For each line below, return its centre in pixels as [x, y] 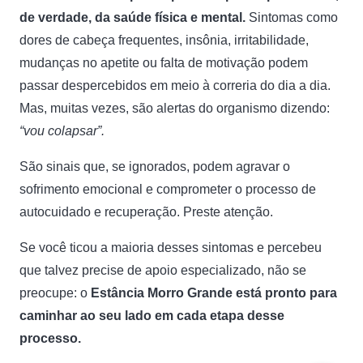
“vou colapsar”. [62, 131]
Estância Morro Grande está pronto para [212, 293]
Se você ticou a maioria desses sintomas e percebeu [171, 248]
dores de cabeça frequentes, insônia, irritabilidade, [164, 40]
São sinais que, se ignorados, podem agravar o [155, 167]
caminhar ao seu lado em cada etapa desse [152, 316]
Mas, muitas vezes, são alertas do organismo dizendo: [175, 108]
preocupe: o [53, 293]
